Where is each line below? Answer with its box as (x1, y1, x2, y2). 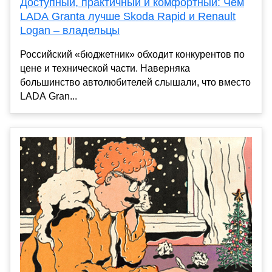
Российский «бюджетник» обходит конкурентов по (20, 49, 245, 59)
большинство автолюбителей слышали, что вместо (20, 76, 251, 87)
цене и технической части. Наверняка (20, 63, 190, 73)
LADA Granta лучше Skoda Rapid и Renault (20, 10, 236, 22)
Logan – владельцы (20, 24, 120, 36)
